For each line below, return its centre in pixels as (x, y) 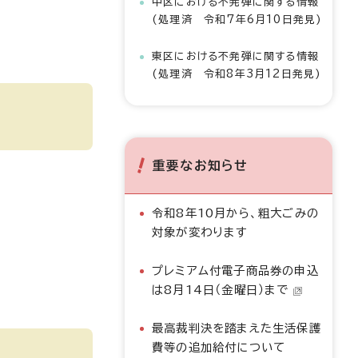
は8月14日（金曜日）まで (221, 290)
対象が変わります (200, 232)
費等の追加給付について (219, 347)
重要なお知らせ (201, 165)
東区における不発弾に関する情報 (235, 56)
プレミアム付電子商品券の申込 (235, 270)
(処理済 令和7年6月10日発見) (237, 20)
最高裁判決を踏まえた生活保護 (237, 328)
